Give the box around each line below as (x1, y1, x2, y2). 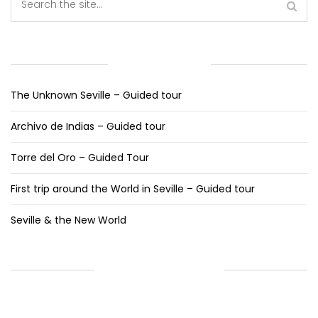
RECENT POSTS (118, 57, 202, 70)
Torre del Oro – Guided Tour (11, 150, 149, 165)
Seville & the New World (11, 213, 126, 228)
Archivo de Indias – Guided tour (11, 119, 165, 134)
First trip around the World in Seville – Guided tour (11, 182, 255, 197)
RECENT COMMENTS (104, 263, 215, 276)
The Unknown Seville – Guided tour (11, 88, 182, 103)
